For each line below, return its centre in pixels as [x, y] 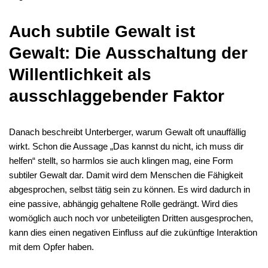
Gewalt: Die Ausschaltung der [128, 53]
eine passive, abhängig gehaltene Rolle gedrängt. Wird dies [124, 204]
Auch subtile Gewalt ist [102, 31]
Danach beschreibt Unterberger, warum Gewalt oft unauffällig [127, 132]
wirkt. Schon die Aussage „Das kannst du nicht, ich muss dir [126, 146]
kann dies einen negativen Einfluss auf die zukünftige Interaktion [133, 232]
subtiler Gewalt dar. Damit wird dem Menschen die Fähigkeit [126, 175]
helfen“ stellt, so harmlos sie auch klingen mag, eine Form [121, 161]
